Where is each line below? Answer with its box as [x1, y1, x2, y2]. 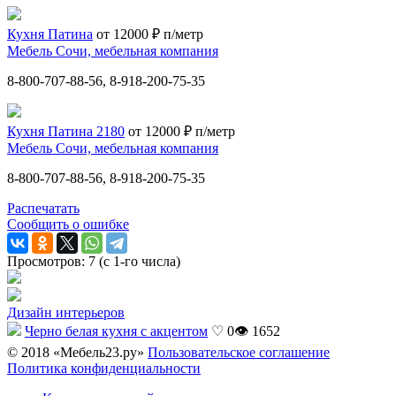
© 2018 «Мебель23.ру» [7, 344, 148, 360]
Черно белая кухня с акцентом [25, 323, 208, 339]
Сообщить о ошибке [7, 216, 129, 232]
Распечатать [7, 200, 80, 216]
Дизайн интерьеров [7, 304, 125, 320]
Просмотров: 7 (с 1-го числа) [7, 253, 180, 269]
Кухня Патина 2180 [7, 123, 125, 139]
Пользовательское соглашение [148, 344, 330, 360]
